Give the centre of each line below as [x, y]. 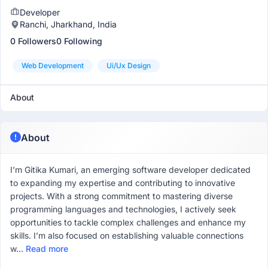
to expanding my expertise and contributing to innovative [123, 183]
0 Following [79, 41]
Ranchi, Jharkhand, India [68, 24]
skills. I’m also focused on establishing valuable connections [127, 235]
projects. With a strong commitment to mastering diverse [121, 196]
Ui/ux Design [129, 66]
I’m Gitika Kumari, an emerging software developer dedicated [130, 170]
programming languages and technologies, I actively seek [123, 209]
